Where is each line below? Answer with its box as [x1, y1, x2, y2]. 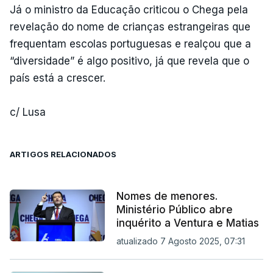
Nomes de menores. [116, 190, 218, 202]
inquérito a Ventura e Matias [116, 216, 259, 229]
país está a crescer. [10, 71, 105, 84]
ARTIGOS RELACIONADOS [10, 149, 117, 159]
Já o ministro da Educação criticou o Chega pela [10, 3, 248, 16]
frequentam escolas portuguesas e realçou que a [10, 37, 251, 50]
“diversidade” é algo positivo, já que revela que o [10, 54, 249, 67]
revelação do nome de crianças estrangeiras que [10, 20, 250, 33]
